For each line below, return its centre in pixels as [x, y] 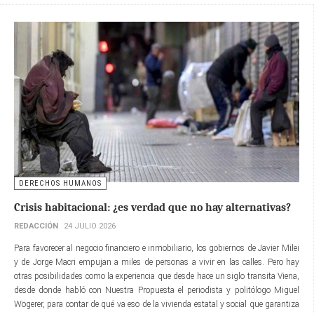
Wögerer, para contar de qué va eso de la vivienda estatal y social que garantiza [157, 305]
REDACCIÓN [36, 226]
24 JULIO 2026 [90, 226]
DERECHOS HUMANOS [60, 184]
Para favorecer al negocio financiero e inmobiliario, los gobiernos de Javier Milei [157, 248]
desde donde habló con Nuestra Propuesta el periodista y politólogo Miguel [157, 291]
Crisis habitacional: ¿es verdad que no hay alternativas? [152, 208]
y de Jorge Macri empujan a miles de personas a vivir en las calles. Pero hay [157, 262]
